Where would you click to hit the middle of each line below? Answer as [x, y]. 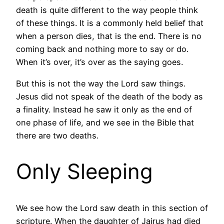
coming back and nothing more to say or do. [102, 49]
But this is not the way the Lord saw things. [101, 83]
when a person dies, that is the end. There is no [109, 36]
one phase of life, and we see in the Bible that [105, 122]
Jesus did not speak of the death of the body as [109, 96]
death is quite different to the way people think [107, 10]
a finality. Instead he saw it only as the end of [104, 109]
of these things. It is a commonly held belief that [110, 23]
